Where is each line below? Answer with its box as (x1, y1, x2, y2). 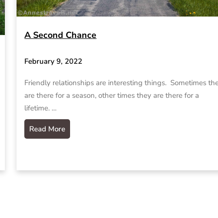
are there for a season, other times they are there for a (24, 90, 200, 100)
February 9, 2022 (24, 56, 83, 67)
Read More (29, 124, 66, 134)
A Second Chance (24, 29, 97, 41)
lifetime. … (24, 103, 57, 113)
